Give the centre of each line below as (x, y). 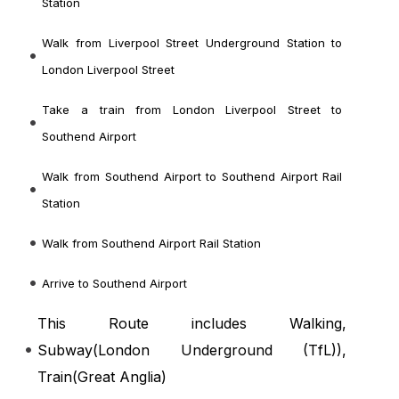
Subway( (68, 350)
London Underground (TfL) (218, 350)
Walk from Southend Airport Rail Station (152, 244)
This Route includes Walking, (192, 324)
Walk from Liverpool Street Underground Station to (192, 43)
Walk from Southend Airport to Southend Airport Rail (192, 177)
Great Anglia (120, 377)
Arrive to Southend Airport (115, 284)
